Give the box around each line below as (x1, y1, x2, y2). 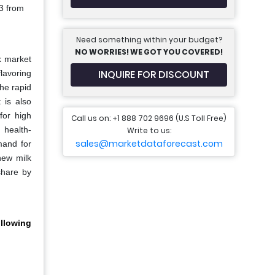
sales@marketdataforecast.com (75, 137, 223, 150)
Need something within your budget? (76, 34, 222, 45)
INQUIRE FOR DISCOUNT (98, 68, 209, 82)
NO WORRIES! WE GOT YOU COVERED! (75, 47, 223, 57)
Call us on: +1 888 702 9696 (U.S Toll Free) (71, 113, 227, 123)
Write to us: (126, 125, 171, 136)
